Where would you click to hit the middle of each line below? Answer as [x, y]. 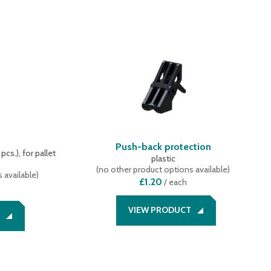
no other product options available [163, 169]
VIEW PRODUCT [160, 210]
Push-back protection [163, 147]
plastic [163, 158]
